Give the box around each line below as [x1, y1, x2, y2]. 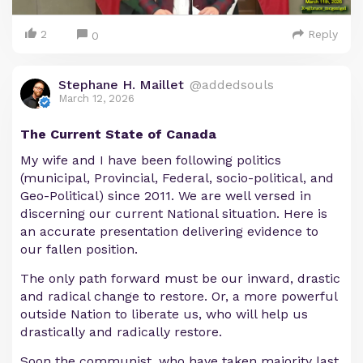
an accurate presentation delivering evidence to [20, 223, 318, 239]
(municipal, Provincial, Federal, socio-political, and [20, 169, 334, 186]
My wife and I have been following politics [20, 152, 281, 168]
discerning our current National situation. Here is [20, 205, 327, 221]
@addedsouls [190, 76, 274, 92]
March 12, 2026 [58, 92, 135, 105]
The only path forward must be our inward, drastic [20, 270, 340, 286]
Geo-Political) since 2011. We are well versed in [20, 187, 311, 203]
